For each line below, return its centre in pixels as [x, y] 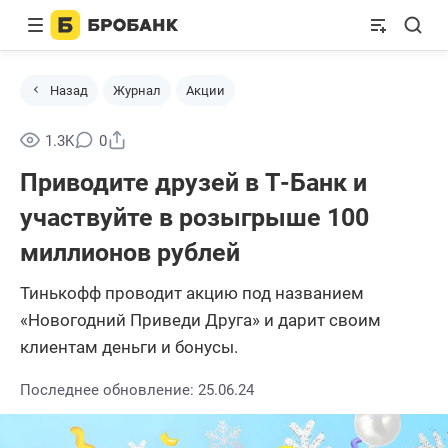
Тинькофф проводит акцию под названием [192, 293]
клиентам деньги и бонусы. [129, 347]
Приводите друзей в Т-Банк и [193, 182]
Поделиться [174, 137]
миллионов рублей [130, 252]
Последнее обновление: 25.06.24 [137, 390]
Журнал [137, 90]
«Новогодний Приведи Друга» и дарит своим [200, 320]
